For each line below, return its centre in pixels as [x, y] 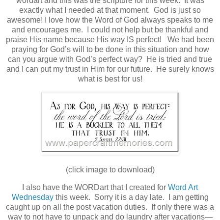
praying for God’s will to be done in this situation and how [110, 50]
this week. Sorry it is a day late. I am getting [131, 197]
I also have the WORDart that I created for [95, 187]
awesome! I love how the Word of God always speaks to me [110, 20]
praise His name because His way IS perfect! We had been [110, 40]
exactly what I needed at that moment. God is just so [110, 10]
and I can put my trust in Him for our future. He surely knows [110, 69]
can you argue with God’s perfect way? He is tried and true [110, 59]
